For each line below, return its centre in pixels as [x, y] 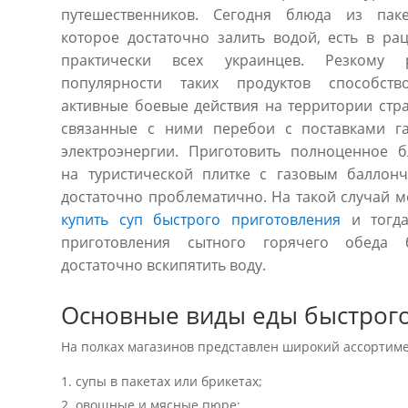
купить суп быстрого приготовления [201, 219]
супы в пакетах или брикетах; [169, 381]
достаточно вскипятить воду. [164, 265]
